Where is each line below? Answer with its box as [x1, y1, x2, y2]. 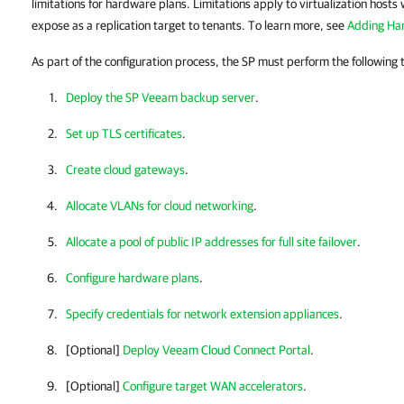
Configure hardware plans [66, 271, 199, 285]
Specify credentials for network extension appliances [66, 307, 339, 321]
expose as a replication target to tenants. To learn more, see [32, 18, 347, 32]
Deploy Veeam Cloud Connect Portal [123, 343, 310, 357]
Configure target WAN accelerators [123, 379, 303, 393]
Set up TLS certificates [66, 126, 182, 141]
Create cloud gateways [66, 162, 185, 177]
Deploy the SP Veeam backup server [66, 90, 255, 105]
